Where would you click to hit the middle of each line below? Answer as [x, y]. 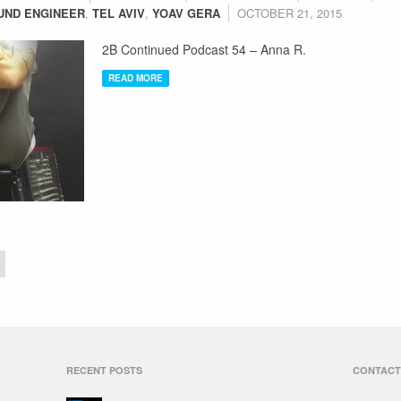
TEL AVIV [119, 13]
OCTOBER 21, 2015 [290, 13]
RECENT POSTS [104, 370]
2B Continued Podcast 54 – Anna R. [204, 49]
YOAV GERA [186, 13]
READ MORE [136, 78]
